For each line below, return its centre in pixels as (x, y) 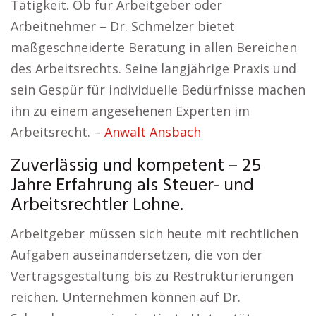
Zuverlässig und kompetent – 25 (136, 166)
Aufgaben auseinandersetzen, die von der (136, 255)
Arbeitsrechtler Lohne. (97, 206)
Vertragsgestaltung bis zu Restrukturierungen (152, 276)
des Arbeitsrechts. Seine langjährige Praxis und (153, 68)
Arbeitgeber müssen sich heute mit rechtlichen (154, 233)
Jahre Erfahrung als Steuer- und (132, 186)
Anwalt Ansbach (153, 132)
